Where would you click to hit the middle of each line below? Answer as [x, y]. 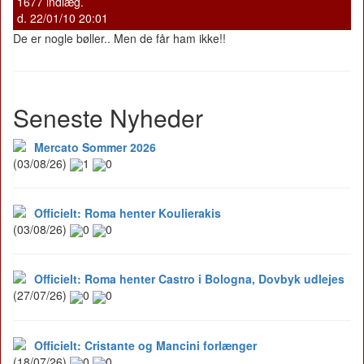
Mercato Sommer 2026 [95, 147]
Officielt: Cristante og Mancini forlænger [145, 345]
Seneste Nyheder [108, 117]
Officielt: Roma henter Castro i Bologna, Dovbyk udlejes [189, 279]
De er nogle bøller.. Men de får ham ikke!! [119, 38]
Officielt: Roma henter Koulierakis [128, 212]
